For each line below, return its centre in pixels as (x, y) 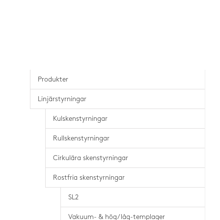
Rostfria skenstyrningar (89, 178)
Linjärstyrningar (62, 99)
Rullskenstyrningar (81, 138)
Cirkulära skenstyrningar (91, 158)
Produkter (53, 79)
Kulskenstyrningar (80, 119)
